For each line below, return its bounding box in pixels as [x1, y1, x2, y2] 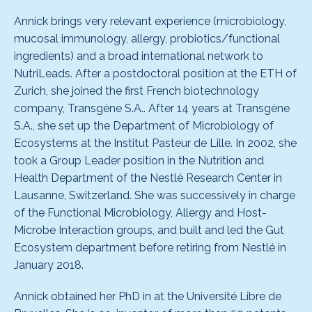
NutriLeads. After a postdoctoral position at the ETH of [14, 67, 297, 81]
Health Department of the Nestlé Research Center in [14, 171, 282, 185]
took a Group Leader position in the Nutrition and [14, 154, 264, 168]
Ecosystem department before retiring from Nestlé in [14, 241, 286, 255]
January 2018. [14, 258, 84, 272]
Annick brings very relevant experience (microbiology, [14, 15, 286, 29]
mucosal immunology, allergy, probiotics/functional [14, 32, 280, 46]
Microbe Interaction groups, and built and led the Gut [14, 224, 284, 237]
